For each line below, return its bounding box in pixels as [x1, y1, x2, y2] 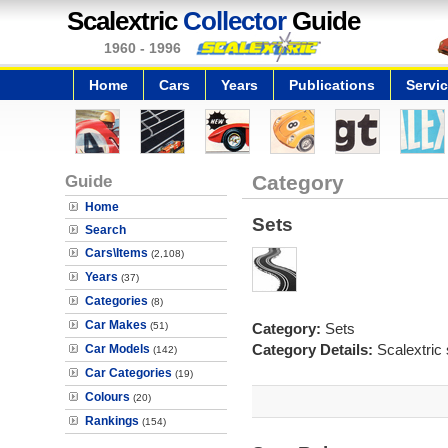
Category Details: [251, 341, 377, 358]
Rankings [85, 414, 139, 428]
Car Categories [85, 366, 172, 380]
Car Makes [85, 318, 147, 332]
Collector [183, 6, 286, 36]
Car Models [85, 342, 150, 356]
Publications [289, 77, 375, 93]
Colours [85, 390, 130, 404]
